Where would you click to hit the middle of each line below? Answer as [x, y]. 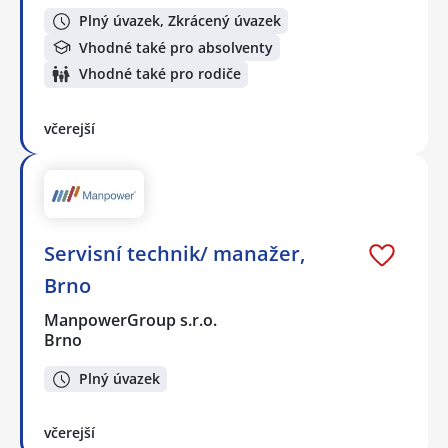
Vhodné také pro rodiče [160, 74]
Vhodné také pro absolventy [176, 47]
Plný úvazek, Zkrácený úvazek [180, 21]
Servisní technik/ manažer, [174, 253]
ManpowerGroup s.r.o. [131, 319]
